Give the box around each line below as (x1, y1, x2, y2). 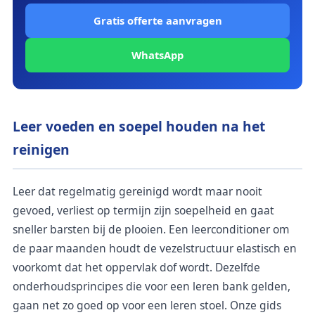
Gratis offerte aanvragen (93, 13, 222, 28)
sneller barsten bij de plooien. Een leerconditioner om (13, 221, 290, 237)
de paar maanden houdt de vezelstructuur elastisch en (13, 240, 297, 256)
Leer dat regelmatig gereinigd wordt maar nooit (13, 183, 262, 199)
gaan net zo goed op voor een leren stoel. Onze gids (13, 297, 281, 313)
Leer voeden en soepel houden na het (13, 117, 265, 136)
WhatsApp (131, 48, 184, 63)
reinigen (13, 140, 70, 160)
